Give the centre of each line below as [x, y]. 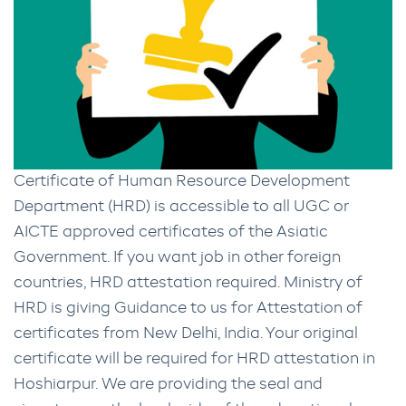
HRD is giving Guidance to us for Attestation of [188, 309]
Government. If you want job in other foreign [177, 258]
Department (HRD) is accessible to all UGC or [181, 208]
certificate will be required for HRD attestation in [194, 360]
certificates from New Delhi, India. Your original [186, 334]
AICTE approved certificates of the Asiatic [171, 233]
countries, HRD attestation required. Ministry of [188, 284]
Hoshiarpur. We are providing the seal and [168, 385]
